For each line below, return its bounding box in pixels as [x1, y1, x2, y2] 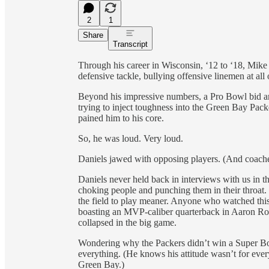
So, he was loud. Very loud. [78, 133, 183, 144]
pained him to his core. [78, 112, 164, 123]
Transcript [113, 39, 148, 49]
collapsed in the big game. [78, 217, 177, 228]
